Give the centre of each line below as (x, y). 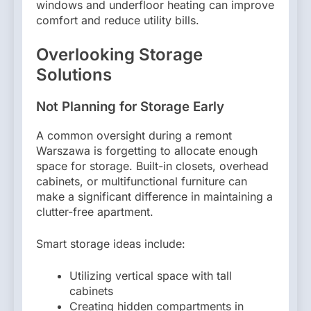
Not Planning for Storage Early (130, 107)
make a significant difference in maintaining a (154, 196)
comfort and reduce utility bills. (118, 20)
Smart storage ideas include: (111, 243)
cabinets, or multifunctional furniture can (142, 181)
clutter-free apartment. (95, 211)
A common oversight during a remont (134, 135)
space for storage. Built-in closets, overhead (152, 166)
